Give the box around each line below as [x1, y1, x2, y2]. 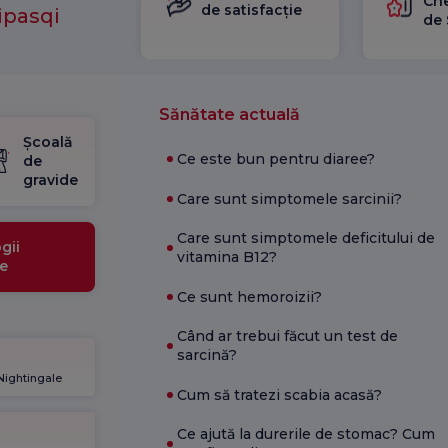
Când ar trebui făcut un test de [176, 327, 398, 345]
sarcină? [176, 346, 237, 364]
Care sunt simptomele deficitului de [176, 229, 435, 247]
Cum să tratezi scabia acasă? [176, 385, 382, 404]
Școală [22, 132, 73, 151]
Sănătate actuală [158, 105, 300, 124]
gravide [22, 170, 78, 189]
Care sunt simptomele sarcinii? [176, 189, 402, 208]
